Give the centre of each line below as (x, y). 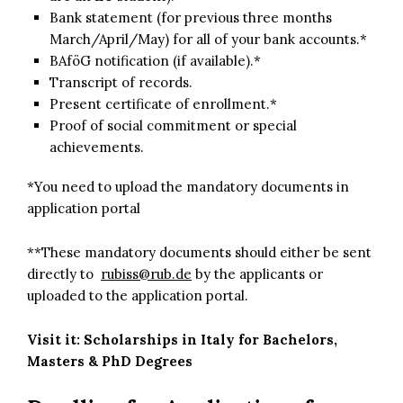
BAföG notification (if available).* (155, 60)
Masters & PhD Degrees (110, 361)
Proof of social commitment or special (173, 125)
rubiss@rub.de (146, 273)
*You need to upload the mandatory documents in (188, 186)
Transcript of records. (121, 82)
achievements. (97, 147)
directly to (64, 273)
